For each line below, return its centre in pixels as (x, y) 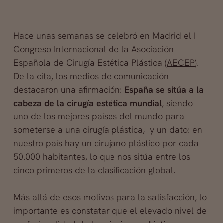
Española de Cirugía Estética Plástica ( (90, 62)
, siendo (177, 103)
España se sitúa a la (164, 89)
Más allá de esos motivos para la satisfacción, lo (110, 197)
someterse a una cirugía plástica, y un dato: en (108, 130)
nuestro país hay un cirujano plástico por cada (106, 143)
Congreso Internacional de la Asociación (93, 49)
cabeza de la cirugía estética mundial (87, 103)
